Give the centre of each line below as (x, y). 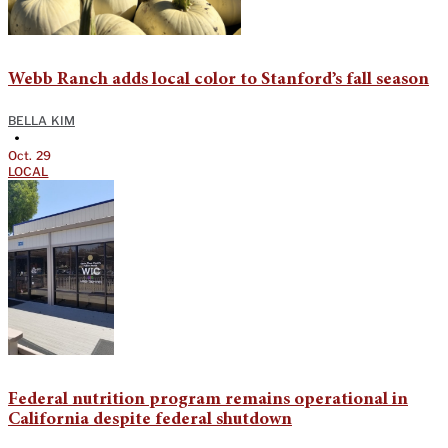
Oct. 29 (29, 156)
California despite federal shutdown (150, 420)
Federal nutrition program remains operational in (208, 400)
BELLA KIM (41, 121)
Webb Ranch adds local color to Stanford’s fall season (218, 80)
